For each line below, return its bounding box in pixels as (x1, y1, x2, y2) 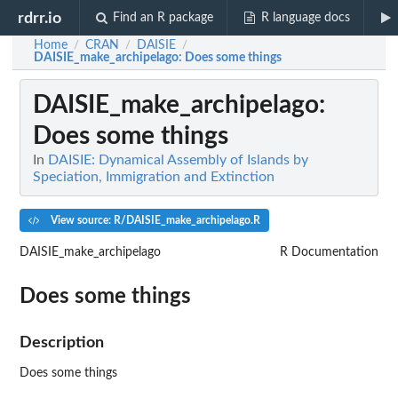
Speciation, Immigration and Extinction (33, 170, 275, 185)
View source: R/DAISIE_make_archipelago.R (47, 215, 260, 226)
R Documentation (280, 245, 378, 259)
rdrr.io (18, 10, 62, 26)
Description (20, 334, 104, 350)
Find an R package (113, 12, 214, 24)
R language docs (260, 12, 350, 24)
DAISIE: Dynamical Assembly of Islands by (48, 153, 308, 168)
